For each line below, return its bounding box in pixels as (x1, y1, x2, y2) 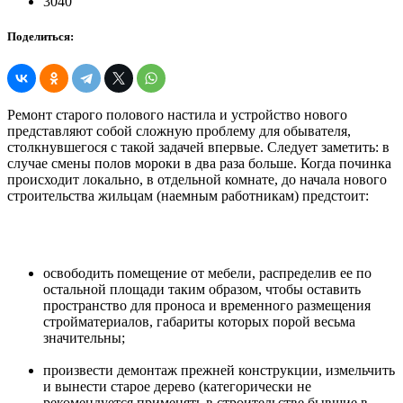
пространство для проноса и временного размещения (43, 298, 371, 314)
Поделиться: (7, 30, 74, 44)
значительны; (43, 330, 125, 346)
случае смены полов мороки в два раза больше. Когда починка (7, 156, 391, 172)
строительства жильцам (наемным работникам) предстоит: (7, 188, 369, 204)
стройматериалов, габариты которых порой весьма (43, 314, 355, 330)
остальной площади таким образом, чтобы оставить (43, 282, 361, 298)
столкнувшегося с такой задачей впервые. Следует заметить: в (7, 139, 390, 156)
